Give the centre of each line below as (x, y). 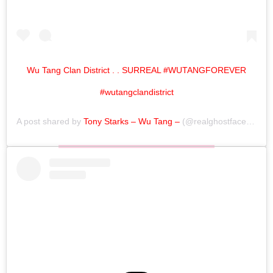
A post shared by (50, 121)
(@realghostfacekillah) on (213, 121)
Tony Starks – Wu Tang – (132, 121)
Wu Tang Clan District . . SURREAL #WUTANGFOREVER (136, 70)
